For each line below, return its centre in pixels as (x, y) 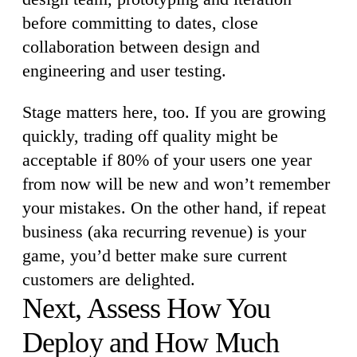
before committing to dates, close (140, 22)
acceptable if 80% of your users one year (167, 159)
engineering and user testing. (124, 70)
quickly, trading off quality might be (150, 135)
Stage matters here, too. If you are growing (174, 112)
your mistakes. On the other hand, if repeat (174, 207)
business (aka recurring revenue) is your (164, 231)
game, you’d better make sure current (155, 255)
